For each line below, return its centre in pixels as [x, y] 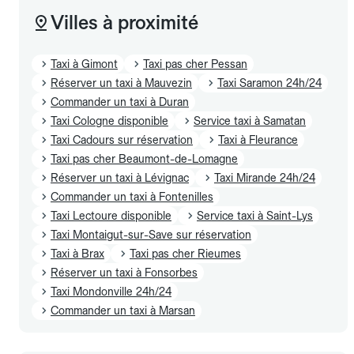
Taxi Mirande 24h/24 [265, 177]
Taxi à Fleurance [258, 139]
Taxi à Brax [77, 253]
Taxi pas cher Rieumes [185, 253]
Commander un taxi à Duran [120, 102]
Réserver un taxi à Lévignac [120, 177]
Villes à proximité [124, 22]
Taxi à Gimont [84, 64]
